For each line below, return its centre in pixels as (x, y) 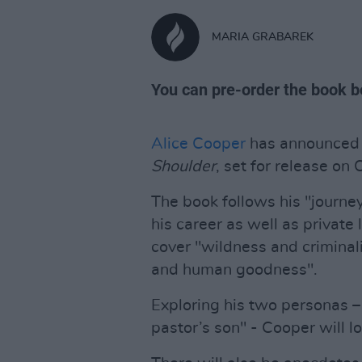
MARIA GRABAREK (263, 37)
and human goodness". (234, 270)
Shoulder (183, 166)
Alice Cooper (198, 144)
